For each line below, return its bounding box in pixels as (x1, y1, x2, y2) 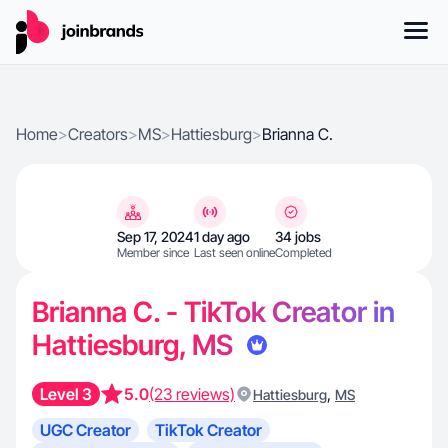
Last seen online (193, 245, 275, 260)
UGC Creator (40, 420, 131, 440)
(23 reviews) (149, 384, 235, 404)
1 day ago (193, 228, 250, 245)
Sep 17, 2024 (116, 228, 194, 245)
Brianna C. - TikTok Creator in (32, 295, 395, 329)
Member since (116, 245, 189, 260)
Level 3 (40, 384, 92, 404)
